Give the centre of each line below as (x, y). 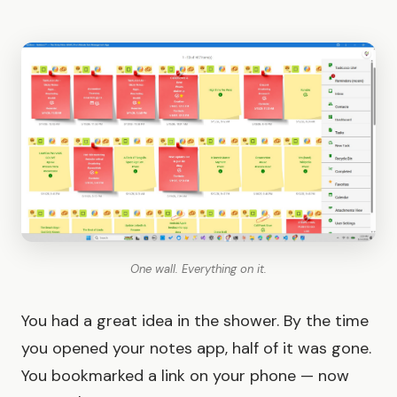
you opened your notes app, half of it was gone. (196, 348)
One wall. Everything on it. (198, 269)
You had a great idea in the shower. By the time (195, 320)
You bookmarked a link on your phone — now (185, 375)
